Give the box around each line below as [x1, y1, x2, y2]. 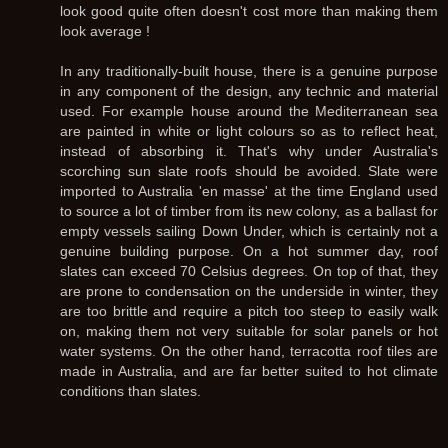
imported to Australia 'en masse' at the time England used [60, 183, 438, 199]
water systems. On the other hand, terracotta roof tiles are [60, 343, 438, 359]
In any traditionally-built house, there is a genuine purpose [60, 63, 438, 79]
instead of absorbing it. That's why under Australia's [60, 143, 438, 159]
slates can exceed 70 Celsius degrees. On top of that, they [60, 263, 438, 279]
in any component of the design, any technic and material [60, 83, 438, 99]
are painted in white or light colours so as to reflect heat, [60, 123, 438, 139]
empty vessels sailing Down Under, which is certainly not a [60, 223, 438, 239]
